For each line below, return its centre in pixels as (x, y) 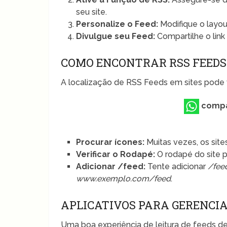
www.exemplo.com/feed (124, 178)
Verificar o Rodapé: (116, 154)
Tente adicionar (177, 166)
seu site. (92, 12)
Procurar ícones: (110, 142)
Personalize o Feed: (117, 24)
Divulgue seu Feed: (116, 36)
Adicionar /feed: (111, 166)
